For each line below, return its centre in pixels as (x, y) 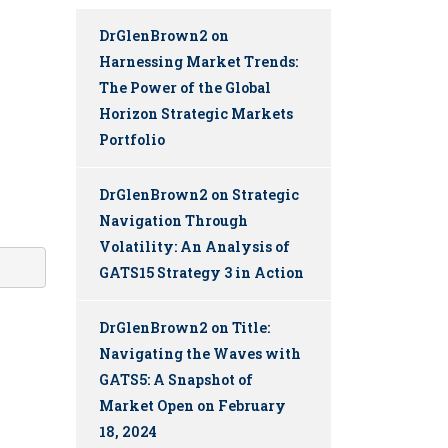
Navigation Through (173, 221)
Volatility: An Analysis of (194, 247)
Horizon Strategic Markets (196, 114)
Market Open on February (192, 406)
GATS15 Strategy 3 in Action (201, 273)
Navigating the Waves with (200, 354)
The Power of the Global (185, 88)
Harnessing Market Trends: (198, 62)
